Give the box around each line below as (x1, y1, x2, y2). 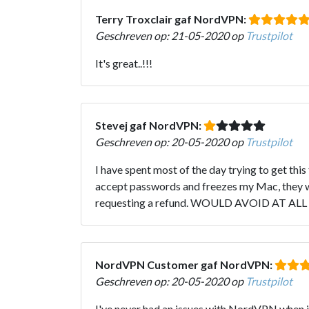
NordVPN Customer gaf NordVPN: (95, 257, 275, 271)
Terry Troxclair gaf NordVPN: (95, 12, 248, 26)
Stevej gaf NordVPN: (95, 118, 203, 132)
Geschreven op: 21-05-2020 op (95, 28, 246, 42)
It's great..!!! (95, 56, 152, 70)
